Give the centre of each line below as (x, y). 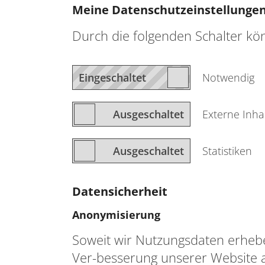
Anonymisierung (116, 215)
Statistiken (227, 151)
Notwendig (228, 77)
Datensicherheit (120, 191)
